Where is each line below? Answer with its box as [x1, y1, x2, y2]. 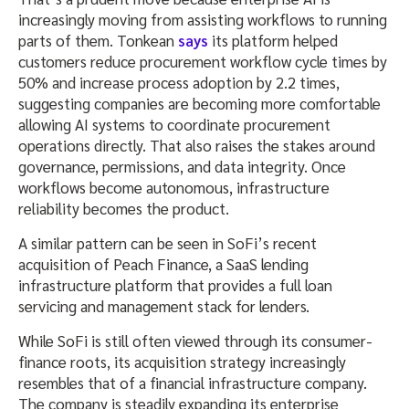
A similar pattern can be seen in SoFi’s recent [18, 232, 317, 253]
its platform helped [208, 29, 338, 50]
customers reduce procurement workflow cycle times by [18, 50, 387, 71]
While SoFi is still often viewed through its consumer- [18, 330, 372, 351]
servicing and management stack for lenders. [18, 295, 309, 316]
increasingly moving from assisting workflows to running [18, 8, 387, 29]
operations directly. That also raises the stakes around [18, 134, 375, 155]
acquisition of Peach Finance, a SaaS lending [18, 253, 309, 274]
